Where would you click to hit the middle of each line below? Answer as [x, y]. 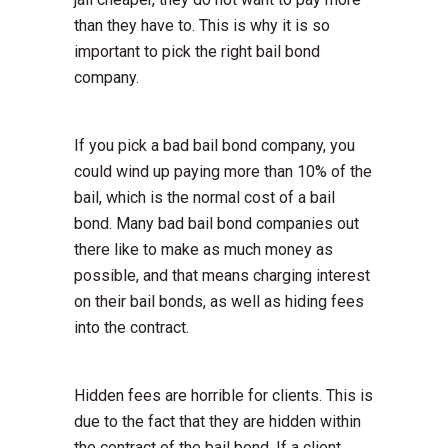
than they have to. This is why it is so [202, 26]
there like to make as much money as [203, 250]
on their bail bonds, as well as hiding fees [219, 302]
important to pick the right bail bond [197, 52]
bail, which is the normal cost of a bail [204, 198]
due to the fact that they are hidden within [217, 422]
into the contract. [131, 328]
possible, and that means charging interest [222, 276]
